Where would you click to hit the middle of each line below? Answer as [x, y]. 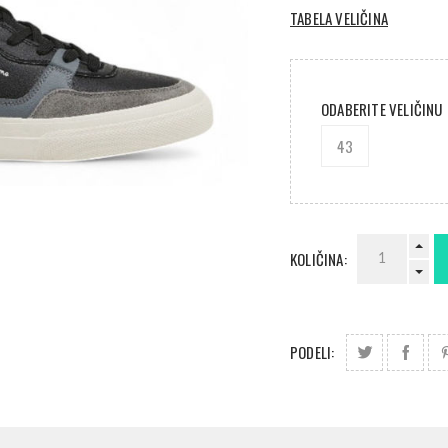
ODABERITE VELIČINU [383, 109]
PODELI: [312, 352]
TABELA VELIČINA [339, 18]
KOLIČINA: [318, 259]
